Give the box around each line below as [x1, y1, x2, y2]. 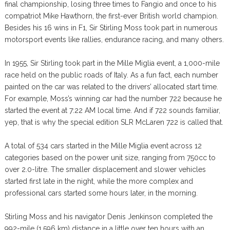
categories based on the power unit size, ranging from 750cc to [4, 154, 216, 162]
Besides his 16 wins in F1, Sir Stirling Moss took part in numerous [4, 24, 218, 32]
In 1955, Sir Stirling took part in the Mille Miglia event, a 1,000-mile [4, 59, 220, 67]
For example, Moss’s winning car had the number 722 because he [4, 94, 222, 103]
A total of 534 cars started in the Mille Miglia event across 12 [4, 142, 202, 150]
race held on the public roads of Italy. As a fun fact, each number [4, 71, 218, 79]
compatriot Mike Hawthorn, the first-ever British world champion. [4, 12, 218, 20]
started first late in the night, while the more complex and [4, 177, 193, 185]
